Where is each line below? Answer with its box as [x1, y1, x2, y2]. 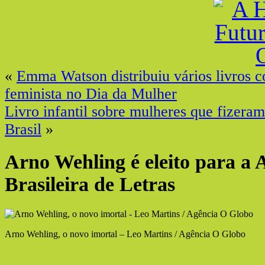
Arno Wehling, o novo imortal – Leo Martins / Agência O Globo [5, 228, 245, 239]
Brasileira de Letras [5, 173, 175, 196]
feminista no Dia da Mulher [5, 85, 177, 102]
